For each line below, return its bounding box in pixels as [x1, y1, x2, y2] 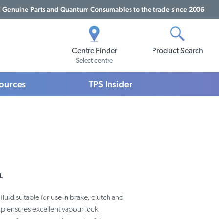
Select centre [76, 57, 113, 65]
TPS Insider [89, 79, 132, 89]
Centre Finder [71, 47, 117, 55]
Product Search [152, 47, 203, 55]
